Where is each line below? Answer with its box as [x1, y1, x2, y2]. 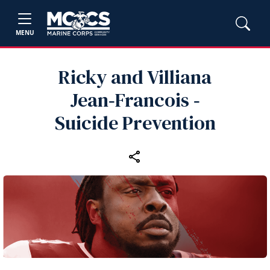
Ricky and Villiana [58, 64, 212, 90]
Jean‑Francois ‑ [70, 87, 200, 113]
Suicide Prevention [54, 110, 216, 136]
